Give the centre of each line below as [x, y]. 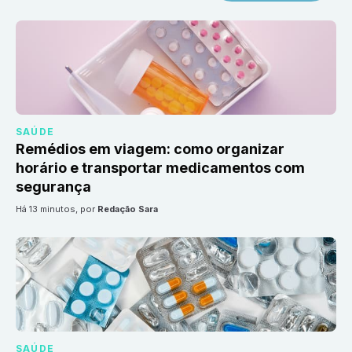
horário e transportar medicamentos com [160, 167]
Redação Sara [128, 209]
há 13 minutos [49, 209]
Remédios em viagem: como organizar [150, 148]
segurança [53, 186]
